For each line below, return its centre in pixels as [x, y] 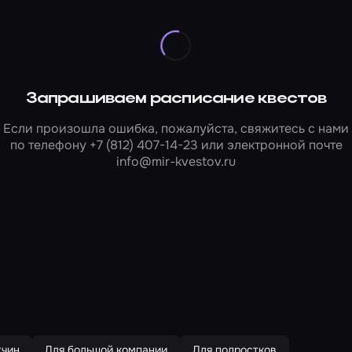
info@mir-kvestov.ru [176, 162]
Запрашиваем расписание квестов [176, 99]
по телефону [49, 145]
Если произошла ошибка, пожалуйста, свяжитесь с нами [176, 129]
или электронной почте [270, 145]
